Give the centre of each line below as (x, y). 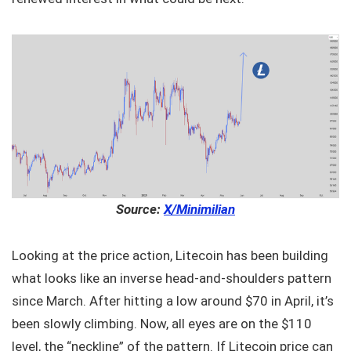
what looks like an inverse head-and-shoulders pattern (172, 278)
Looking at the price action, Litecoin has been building (170, 255)
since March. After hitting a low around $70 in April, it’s (173, 301)
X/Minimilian (199, 209)
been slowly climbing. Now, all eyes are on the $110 (162, 324)
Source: (140, 209)
